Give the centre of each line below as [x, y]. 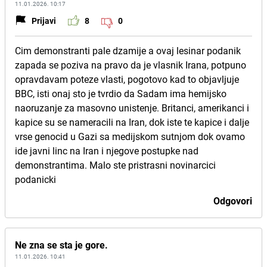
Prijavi [44, 20]
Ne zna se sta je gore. [61, 245]
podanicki [35, 179]
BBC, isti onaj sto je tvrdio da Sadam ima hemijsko [121, 94]
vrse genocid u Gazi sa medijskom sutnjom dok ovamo [130, 136]
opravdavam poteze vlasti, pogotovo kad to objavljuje [127, 79]
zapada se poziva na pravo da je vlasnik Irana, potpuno [131, 65]
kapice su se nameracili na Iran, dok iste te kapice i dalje [132, 122]
